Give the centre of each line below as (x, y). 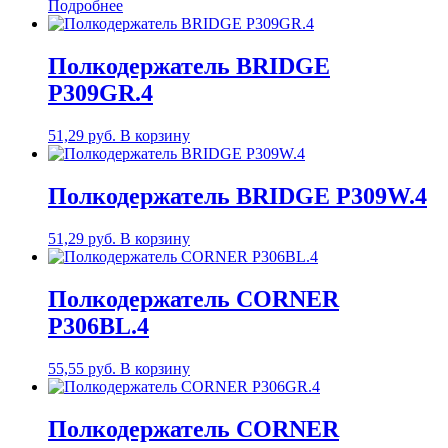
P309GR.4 (100, 93)
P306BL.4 (98, 325)
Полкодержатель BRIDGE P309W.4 (237, 196)
